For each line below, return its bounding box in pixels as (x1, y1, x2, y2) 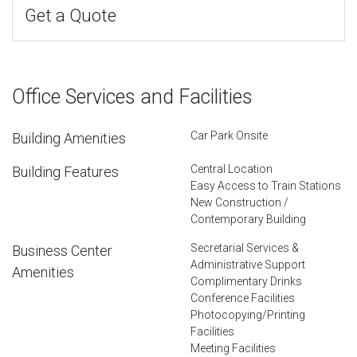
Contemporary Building (190, 212, 306, 226)
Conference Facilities (190, 291, 295, 304)
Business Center (12, 241, 112, 259)
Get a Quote (25, 5, 116, 25)
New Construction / (190, 195, 288, 209)
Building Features (12, 163, 119, 180)
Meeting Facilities (190, 341, 276, 355)
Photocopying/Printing (190, 308, 305, 321)
